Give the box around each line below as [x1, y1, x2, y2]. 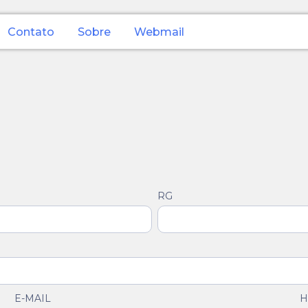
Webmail [134, 25, 184, 38]
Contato [8, 25, 54, 38]
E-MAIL [14, 291, 51, 305]
